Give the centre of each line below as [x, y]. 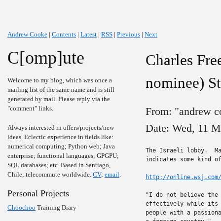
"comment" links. [30, 108]
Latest [89, 34]
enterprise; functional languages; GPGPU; [63, 156]
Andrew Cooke [27, 34]
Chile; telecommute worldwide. [50, 174]
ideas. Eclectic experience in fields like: [60, 137]
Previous [129, 34]
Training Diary [56, 207]
